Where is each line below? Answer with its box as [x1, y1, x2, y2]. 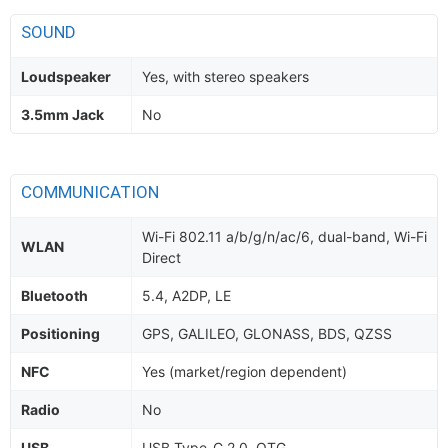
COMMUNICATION [21, 182, 163, 202]
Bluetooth [21, 287, 88, 304]
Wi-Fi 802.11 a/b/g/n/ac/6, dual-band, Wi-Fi [142, 228, 427, 245]
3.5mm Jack [21, 106, 104, 123]
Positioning [21, 325, 100, 342]
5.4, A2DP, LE [142, 287, 231, 304]
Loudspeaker [21, 68, 111, 85]
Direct [142, 249, 181, 266]
